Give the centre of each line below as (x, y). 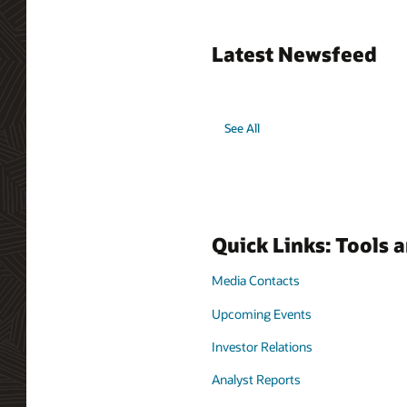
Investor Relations (262, 347)
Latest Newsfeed (294, 54)
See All (243, 129)
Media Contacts (256, 281)
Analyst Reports (256, 380)
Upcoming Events (262, 313)
